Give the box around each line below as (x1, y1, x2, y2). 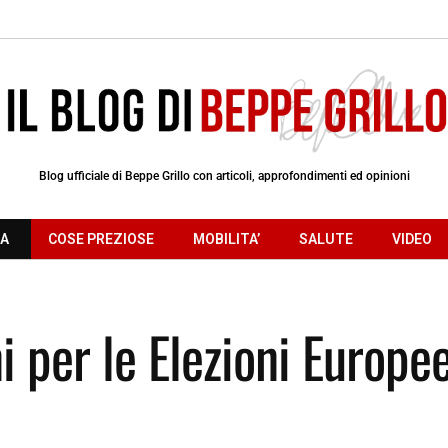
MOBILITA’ (193, 230, 260, 247)
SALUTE (299, 230, 353, 247)
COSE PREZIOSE (48, 230, 154, 247)
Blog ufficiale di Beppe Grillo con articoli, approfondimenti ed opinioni (38, 168, 410, 183)
